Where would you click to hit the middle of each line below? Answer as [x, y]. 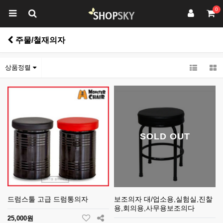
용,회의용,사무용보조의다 [154, 208]
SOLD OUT [165, 136]
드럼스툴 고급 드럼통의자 [48, 199]
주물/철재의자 [39, 40]
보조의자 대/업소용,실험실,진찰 [163, 199]
